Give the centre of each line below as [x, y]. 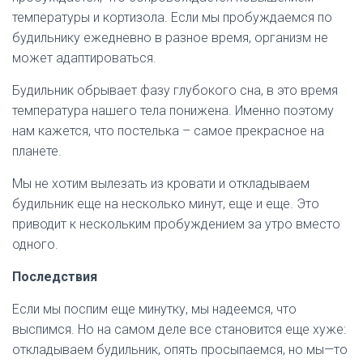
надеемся [241, 309]
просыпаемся [242, 350]
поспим [86, 309]
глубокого [205, 90]
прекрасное [271, 131]
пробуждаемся [269, 17]
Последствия [55, 277]
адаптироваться [105, 58]
